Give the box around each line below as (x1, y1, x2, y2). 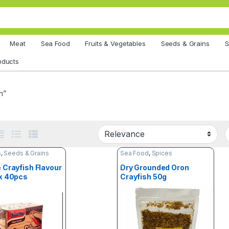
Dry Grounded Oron (120, 163, 189, 172)
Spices (151, 149, 172, 157)
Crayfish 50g (120, 172, 167, 181)
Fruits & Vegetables (85, 39, 146, 48)
